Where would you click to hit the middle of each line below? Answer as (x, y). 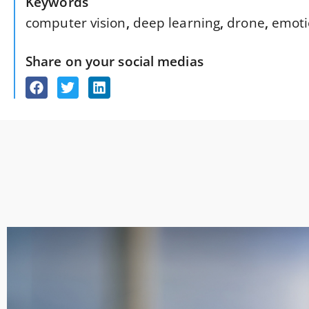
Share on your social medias (114, 61)
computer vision (76, 22)
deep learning (177, 22)
